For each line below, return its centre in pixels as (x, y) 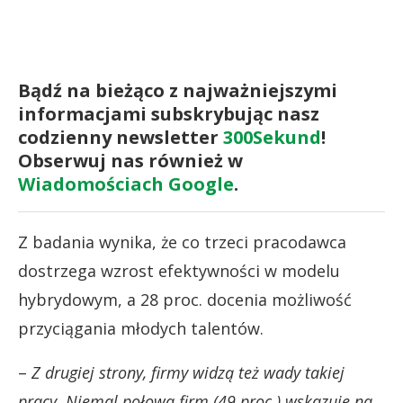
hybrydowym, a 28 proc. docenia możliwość (185, 299)
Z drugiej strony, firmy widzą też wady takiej (188, 372)
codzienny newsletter (121, 137)
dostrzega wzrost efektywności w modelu (179, 270)
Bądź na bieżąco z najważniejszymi (178, 90)
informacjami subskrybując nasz (169, 113)
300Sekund (272, 137)
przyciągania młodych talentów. (141, 328)
